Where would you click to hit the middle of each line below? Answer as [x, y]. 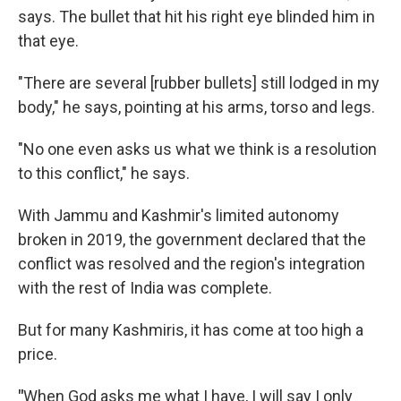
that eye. [48, 40]
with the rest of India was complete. [145, 287]
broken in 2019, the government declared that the [192, 239]
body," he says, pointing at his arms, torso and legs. [196, 107]
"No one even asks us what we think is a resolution [197, 149]
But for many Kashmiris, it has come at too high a [191, 329]
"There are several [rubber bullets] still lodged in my [199, 82]
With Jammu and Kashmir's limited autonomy [179, 215]
